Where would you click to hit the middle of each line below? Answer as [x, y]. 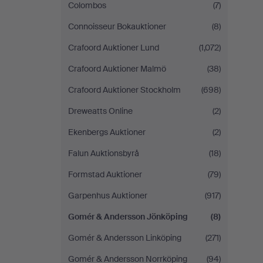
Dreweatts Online [100, 111]
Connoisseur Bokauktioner [117, 26]
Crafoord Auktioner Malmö [117, 69]
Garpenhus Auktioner [108, 195]
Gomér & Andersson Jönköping [128, 217]
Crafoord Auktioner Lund [114, 48]
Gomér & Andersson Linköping [125, 238]
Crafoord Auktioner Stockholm [124, 90]
